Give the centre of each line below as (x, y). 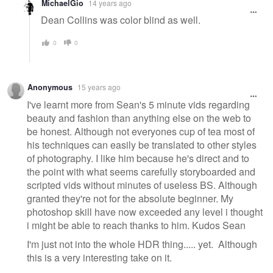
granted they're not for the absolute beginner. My (130, 198)
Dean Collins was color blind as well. (121, 20)
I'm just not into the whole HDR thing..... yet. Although (142, 244)
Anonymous (50, 87)
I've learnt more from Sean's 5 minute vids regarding (138, 104)
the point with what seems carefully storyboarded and (141, 171)
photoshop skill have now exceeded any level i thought (145, 211)
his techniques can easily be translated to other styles (142, 144)
